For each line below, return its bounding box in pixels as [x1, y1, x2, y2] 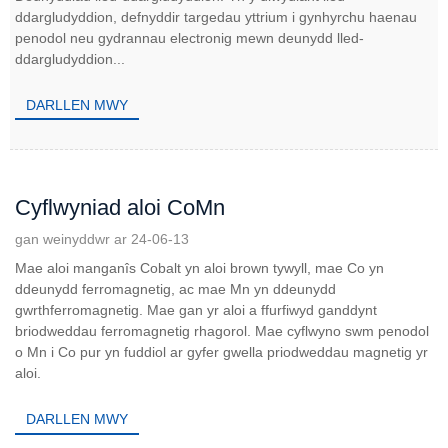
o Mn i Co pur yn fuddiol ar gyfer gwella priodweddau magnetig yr [15, 344, 428, 361]
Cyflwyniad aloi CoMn [15, 195, 225, 221]
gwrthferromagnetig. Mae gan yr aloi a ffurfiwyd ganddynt [15, 302, 377, 319]
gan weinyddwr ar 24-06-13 [15, 231, 189, 248]
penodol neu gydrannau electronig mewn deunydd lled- [15, 29, 364, 46]
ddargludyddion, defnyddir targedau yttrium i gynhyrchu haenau [15, 8, 417, 25]
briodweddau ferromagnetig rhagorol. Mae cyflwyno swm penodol [15, 323, 429, 340]
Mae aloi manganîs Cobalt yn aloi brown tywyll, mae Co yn [15, 260, 384, 277]
